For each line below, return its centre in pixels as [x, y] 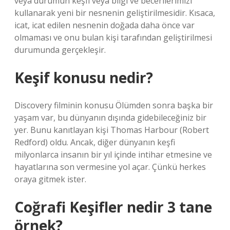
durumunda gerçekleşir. [60, 50]
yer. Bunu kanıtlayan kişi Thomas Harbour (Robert [112, 130]
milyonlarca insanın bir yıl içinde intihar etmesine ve [113, 155]
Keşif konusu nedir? [84, 78]
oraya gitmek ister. [50, 179]
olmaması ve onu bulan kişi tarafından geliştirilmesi [113, 37]
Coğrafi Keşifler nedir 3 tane [113, 207]
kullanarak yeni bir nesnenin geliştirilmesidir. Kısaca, [115, 13]
